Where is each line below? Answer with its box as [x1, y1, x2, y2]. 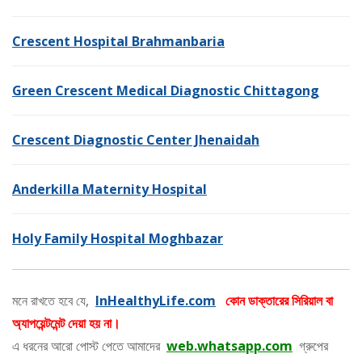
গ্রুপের [293, 337, 328, 356]
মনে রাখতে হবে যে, [12, 292, 95, 310]
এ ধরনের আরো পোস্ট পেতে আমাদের [12, 337, 166, 356]
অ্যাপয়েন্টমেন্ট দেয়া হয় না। [12, 314, 120, 333]
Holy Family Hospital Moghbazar [12, 229, 223, 248]
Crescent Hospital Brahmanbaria [12, 32, 225, 51]
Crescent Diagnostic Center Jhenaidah [12, 131, 259, 149]
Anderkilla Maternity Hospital [12, 180, 207, 199]
